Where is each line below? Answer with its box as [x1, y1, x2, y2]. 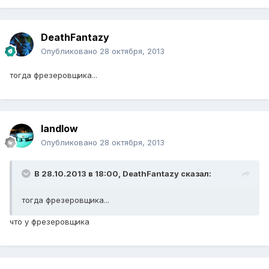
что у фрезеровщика [10, 217, 89, 227]
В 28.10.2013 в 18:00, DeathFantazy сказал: [34, 169, 211, 179]
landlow [41, 122, 78, 135]
